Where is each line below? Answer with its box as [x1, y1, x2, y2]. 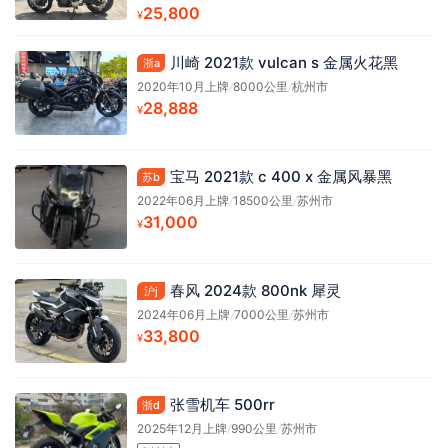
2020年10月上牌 [137, 78, 229, 94]
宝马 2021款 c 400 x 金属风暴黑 [170, 166, 392, 186]
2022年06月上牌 [137, 192, 229, 208]
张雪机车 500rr [170, 394, 275, 414]
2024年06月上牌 [137, 306, 230, 322]
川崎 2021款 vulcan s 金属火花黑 [170, 52, 398, 72]
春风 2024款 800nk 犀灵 [170, 280, 341, 300]
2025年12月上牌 [137, 420, 227, 436]
